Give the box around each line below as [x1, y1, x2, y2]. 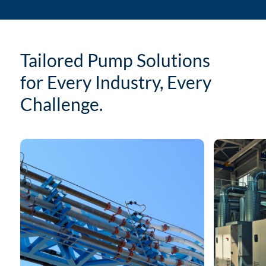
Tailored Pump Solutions [20, 49, 210, 71]
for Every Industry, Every [20, 71, 211, 93]
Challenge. [20, 93, 103, 115]
